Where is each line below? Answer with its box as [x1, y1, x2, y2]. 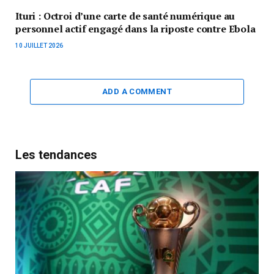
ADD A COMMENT [102, 87, 172, 97]
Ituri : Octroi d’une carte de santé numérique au [15, 9, 235, 23]
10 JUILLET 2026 [15, 42, 63, 50]
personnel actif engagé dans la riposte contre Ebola [15, 22, 256, 36]
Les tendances [15, 147, 97, 163]
